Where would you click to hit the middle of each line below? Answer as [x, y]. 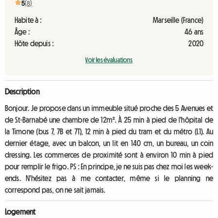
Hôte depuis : [34, 43]
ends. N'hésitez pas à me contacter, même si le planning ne [109, 178]
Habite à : [28, 20]
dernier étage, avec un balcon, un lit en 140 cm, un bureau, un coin [109, 143]
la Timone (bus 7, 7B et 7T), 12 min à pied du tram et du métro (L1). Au [109, 131]
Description [22, 91]
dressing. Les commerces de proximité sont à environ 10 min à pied [109, 155]
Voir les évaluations [109, 60]
